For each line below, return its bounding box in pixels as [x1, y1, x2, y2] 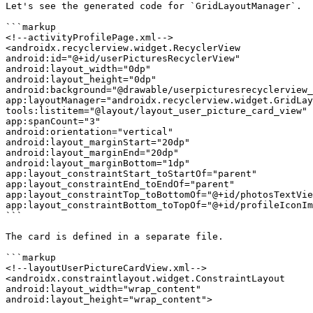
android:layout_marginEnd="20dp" [6, 147, 179, 158]
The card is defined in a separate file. [6, 231, 224, 242]
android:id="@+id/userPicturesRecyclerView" [6, 53, 240, 64]
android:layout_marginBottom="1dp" [6, 158, 190, 168]
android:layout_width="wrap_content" [6, 284, 201, 294]
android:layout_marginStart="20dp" [6, 137, 190, 147]
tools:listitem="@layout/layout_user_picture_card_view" [6, 105, 307, 116]
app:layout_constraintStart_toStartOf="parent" [6, 168, 257, 179]
